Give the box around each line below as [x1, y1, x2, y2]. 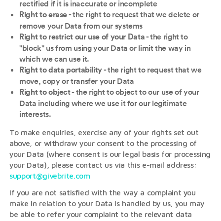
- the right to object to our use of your [70, 87, 199, 97]
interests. [19, 109, 51, 119]
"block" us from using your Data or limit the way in [19, 43, 191, 53]
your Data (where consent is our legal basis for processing [9, 149, 211, 158]
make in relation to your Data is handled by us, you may [9, 199, 205, 208]
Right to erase [19, 11, 68, 19]
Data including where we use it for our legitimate [19, 98, 187, 108]
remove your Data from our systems [19, 21, 143, 31]
